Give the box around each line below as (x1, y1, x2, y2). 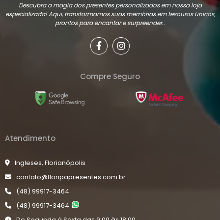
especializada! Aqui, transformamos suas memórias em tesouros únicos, (5, 9, 215, 18)
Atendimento (5, 133, 55, 144)
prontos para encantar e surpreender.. (55, 18, 165, 27)
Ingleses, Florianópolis (15, 158, 85, 167)
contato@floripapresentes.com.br (16, 172, 126, 182)
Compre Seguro (80, 71, 140, 82)
